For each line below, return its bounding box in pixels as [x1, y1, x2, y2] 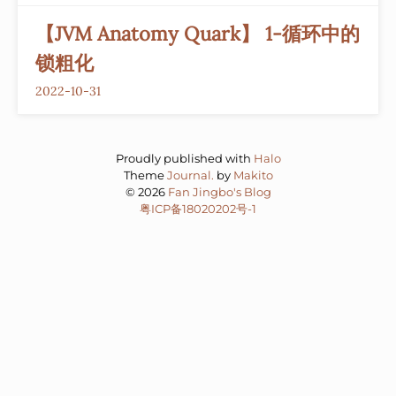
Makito [232, 168, 273, 182]
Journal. [166, 168, 214, 182]
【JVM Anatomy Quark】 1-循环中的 [35, 21, 360, 46]
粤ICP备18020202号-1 [140, 202, 256, 216]
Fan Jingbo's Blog [167, 185, 271, 199]
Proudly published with [115, 151, 254, 165]
